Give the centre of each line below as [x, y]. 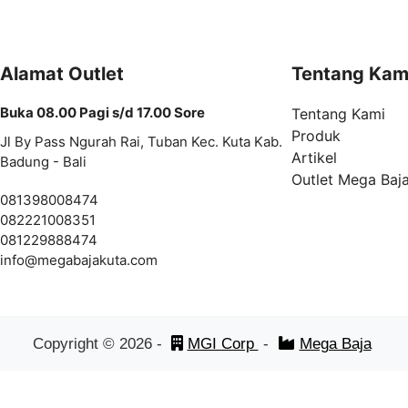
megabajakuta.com [97, 260]
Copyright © [76, 344]
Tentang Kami [338, 114]
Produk [316, 136]
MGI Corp [223, 344]
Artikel [314, 158]
